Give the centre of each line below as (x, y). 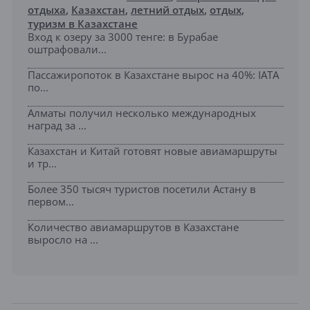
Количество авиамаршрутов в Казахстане (133, 227)
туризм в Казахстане (83, 23)
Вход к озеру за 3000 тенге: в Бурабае (123, 36)
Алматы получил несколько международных (142, 112)
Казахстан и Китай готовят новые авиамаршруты (153, 151)
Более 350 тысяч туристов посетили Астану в (142, 189)
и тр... (42, 163)
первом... (51, 201)
